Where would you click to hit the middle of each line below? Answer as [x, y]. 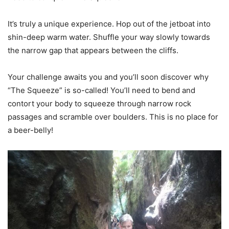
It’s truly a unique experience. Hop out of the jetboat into [109, 24]
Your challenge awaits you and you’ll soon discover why [108, 77]
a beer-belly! [30, 130]
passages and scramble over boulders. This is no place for [113, 117]
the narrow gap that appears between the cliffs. [95, 51]
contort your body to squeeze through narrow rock [99, 104]
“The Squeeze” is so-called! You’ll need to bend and [101, 90]
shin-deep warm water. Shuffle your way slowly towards [109, 37]
